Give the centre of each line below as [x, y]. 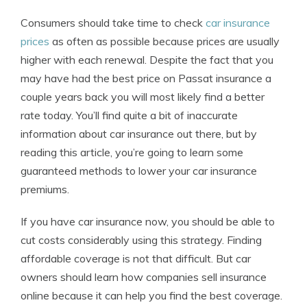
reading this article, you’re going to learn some [132, 152]
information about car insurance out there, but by [139, 134]
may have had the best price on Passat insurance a [146, 78]
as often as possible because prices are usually [164, 41]
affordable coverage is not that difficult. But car [136, 258]
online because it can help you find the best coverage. [151, 295]
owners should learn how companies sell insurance [144, 277]
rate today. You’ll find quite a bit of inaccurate [129, 115]
